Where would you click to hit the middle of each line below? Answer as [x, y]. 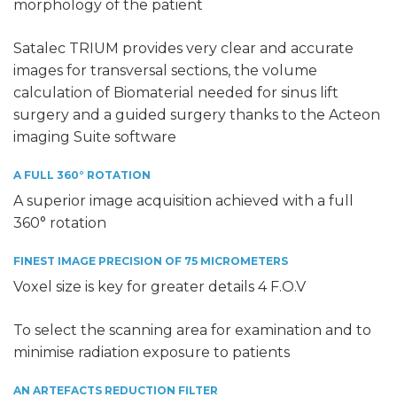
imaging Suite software [95, 137]
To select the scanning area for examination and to [192, 331]
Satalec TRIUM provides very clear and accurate [183, 49]
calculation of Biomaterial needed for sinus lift [176, 93]
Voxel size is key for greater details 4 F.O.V [160, 287]
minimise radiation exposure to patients [152, 353]
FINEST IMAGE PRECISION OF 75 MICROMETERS [151, 261]
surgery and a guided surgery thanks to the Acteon [197, 115]
